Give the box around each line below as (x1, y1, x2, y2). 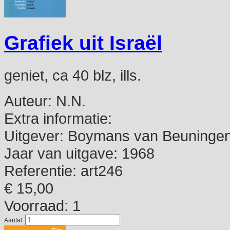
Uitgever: (4, 127, 64, 145)
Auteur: (4, 92, 52, 110)
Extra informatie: (4, 110, 112, 127)
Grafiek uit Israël (4, 32, 162, 54)
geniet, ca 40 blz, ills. (4, 67, 141, 84)
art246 (76, 162, 123, 180)
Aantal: (4, 217, 25, 224)
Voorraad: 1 (4, 197, 81, 215)
